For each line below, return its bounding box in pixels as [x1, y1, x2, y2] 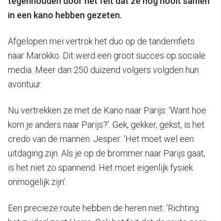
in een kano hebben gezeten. [8, 9, 122, 20]
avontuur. [8, 78, 42, 89]
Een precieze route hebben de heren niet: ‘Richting [8, 202, 199, 213]
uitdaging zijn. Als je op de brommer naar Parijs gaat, [8, 147, 205, 158]
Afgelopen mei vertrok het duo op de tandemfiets [8, 36, 195, 46]
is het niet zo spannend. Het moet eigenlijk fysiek [8, 162, 193, 173]
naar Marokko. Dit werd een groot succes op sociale [8, 50, 206, 61]
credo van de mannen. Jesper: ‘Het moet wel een [8, 133, 194, 144]
